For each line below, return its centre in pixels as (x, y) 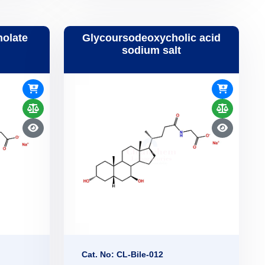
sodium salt (151, 51)
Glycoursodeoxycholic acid (151, 38)
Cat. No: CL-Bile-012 (122, 254)
